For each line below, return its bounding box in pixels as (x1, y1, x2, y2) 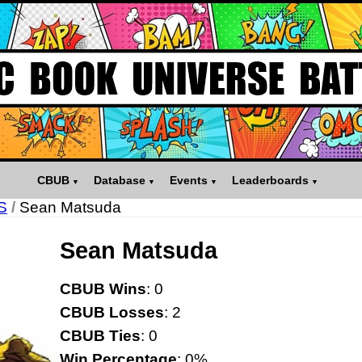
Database (93, 174, 145, 187)
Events (169, 174, 208, 187)
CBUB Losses (60, 304, 164, 322)
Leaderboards (231, 174, 309, 187)
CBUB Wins (60, 280, 146, 298)
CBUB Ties (60, 327, 141, 345)
